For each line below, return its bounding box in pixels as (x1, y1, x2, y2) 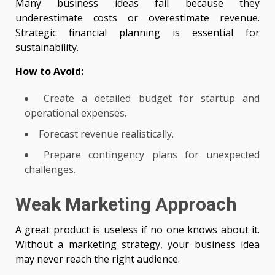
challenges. (25, 163, 76, 177)
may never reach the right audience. (15, 252, 180, 266)
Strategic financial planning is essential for (15, 26, 260, 40)
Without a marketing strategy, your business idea (15, 238, 260, 252)
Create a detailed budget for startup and (44, 91, 260, 106)
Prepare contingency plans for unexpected (44, 148, 260, 162)
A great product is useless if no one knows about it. (15, 223, 260, 237)
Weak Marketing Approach (15, 193, 237, 215)
